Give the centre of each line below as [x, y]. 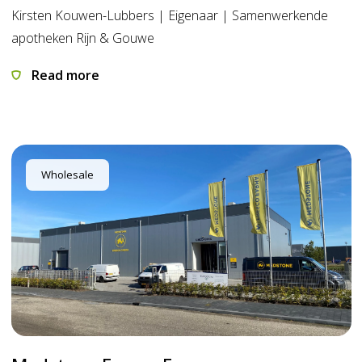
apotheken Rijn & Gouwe [82, 38]
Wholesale [67, 175]
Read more [63, 76]
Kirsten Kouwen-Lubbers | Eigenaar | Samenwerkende [169, 16]
